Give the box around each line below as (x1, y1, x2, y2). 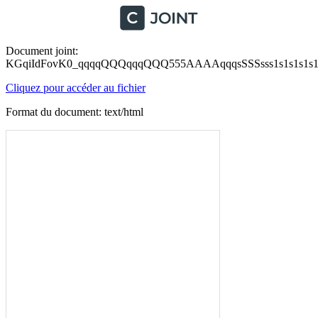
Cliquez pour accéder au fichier (6, 82, 146, 94)
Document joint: (6, 45, 78, 57)
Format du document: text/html (6, 106, 143, 118)
